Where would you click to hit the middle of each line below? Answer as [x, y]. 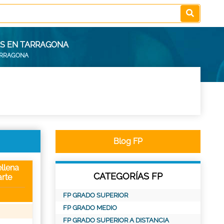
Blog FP [128, 141]
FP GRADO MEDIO [90, 208]
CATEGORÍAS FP [128, 176]
